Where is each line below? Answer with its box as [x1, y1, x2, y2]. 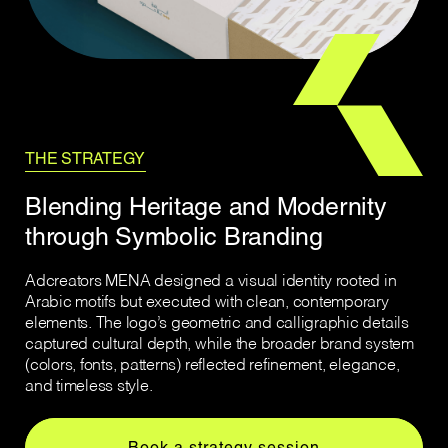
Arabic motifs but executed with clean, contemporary [25, 294, 389, 311]
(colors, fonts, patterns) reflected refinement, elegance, [25, 357, 400, 374]
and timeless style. [25, 378, 153, 395]
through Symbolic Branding [25, 221, 323, 251]
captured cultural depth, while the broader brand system [25, 336, 414, 353]
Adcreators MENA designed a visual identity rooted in [25, 273, 397, 290]
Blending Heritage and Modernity [25, 191, 387, 221]
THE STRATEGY [25, 148, 146, 168]
